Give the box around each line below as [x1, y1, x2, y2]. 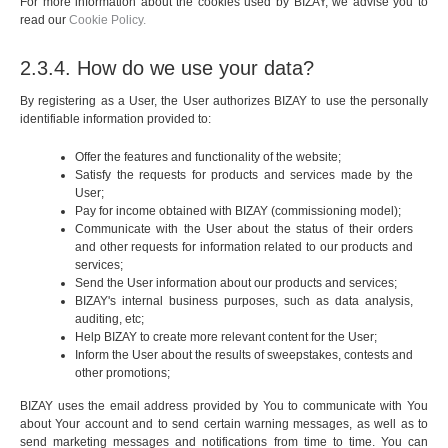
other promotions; [75, 366, 170, 381]
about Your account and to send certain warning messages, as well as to [20, 417, 428, 432]
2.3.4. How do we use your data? [20, 57, 314, 80]
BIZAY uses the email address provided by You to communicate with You [20, 399, 428, 414]
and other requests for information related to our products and [75, 240, 413, 255]
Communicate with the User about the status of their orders [75, 222, 413, 237]
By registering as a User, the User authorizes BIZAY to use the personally [20, 94, 428, 109]
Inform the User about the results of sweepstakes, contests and [75, 348, 413, 363]
